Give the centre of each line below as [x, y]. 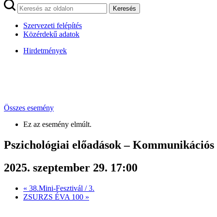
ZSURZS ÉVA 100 [54, 197]
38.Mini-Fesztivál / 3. [61, 188]
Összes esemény [29, 108]
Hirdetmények [45, 51]
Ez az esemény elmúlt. [57, 124]
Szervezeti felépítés [53, 25]
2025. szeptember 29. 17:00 [71, 167]
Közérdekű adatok [51, 34]
